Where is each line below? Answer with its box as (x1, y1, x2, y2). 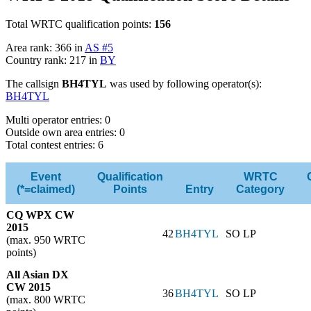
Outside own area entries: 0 (6, 126, 125, 139)
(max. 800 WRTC (6, 294, 85, 306)
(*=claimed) (17, 183, 75, 196)
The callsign (6, 78, 62, 90)
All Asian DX (6, 269, 69, 281)
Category (236, 183, 285, 196)
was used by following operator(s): (107, 78, 262, 90)
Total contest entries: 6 (6, 139, 103, 151)
